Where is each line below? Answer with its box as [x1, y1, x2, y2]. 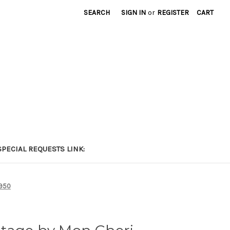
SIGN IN [121, 8, 146, 17]
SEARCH [84, 8, 110, 17]
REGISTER [157, 8, 189, 17]
